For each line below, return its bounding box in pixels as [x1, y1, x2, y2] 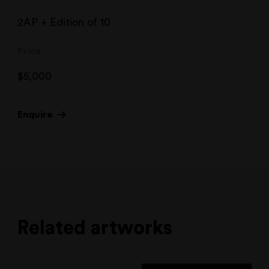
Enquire [17, 109, 53, 119]
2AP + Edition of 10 [17, 17, 111, 28]
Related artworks [17, 218, 173, 238]
